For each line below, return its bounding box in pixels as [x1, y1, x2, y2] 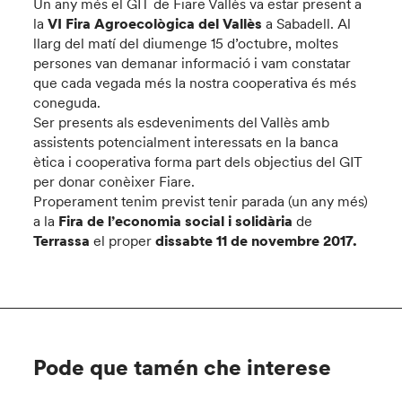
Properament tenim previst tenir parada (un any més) [33, 192, 369, 210]
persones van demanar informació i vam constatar [33, 54, 352, 72]
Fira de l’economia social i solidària [58, 212, 297, 230]
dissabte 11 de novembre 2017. [152, 232, 358, 249]
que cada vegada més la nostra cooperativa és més [33, 74, 357, 92]
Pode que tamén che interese [33, 354, 332, 381]
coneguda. [33, 93, 101, 111]
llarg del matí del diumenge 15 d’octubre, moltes [33, 34, 339, 52]
